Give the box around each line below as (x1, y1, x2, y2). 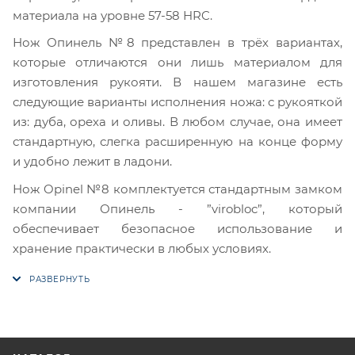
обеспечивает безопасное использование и (13, 220, 342, 236)
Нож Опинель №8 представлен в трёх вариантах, (13, 35, 342, 51)
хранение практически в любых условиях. (13, 240, 271, 256)
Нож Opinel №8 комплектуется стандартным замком (13, 181, 342, 197)
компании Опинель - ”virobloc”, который (13, 200, 342, 216)
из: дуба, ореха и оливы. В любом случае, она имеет (13, 114, 342, 130)
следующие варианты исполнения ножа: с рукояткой (13, 94, 342, 110)
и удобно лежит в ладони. (13, 154, 172, 170)
